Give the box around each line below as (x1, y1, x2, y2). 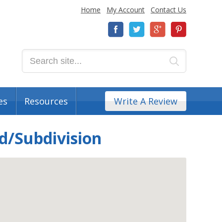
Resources (24, 95, 68, 107)
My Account (107, 5, 145, 14)
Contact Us (151, 5, 186, 14)
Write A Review (114, 95, 177, 107)
